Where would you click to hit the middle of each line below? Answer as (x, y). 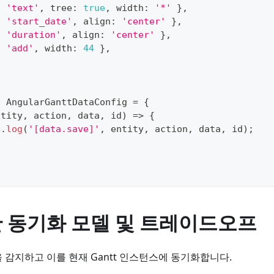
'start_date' (39, 21)
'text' (23, 8)
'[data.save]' (64, 129)
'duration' (34, 35)
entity (124, 129)
